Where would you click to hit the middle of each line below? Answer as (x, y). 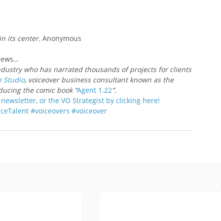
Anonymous (61, 38)
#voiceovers (50, 110)
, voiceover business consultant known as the (100, 79)
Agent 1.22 (94, 90)
